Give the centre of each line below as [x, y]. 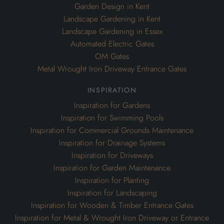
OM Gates [112, 57]
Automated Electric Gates [112, 44]
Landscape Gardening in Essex [112, 32]
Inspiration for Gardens [112, 106]
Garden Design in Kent [112, 7]
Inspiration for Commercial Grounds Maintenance [112, 131]
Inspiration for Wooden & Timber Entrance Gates [112, 206]
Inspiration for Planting [112, 181]
